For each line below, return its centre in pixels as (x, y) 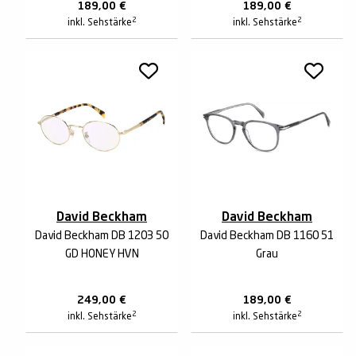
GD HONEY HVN (102, 254)
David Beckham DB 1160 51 (267, 236)
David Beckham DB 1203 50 (102, 236)
